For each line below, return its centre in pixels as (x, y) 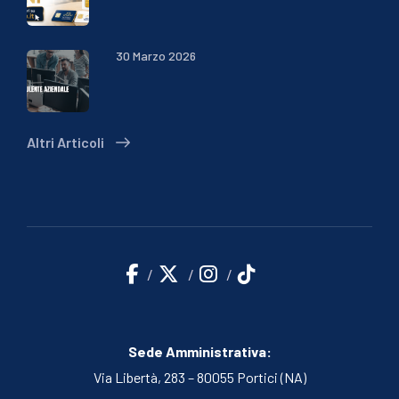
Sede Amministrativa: (199, 351)
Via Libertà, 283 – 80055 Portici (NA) (199, 377)
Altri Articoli (67, 142)
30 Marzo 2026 (156, 55)
